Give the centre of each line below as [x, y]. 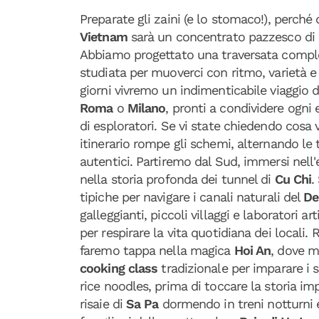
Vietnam [105, 37]
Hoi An [252, 250]
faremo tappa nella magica [157, 250]
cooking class [119, 268]
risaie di [103, 304]
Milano [146, 108]
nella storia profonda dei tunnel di [177, 179]
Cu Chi [293, 179]
